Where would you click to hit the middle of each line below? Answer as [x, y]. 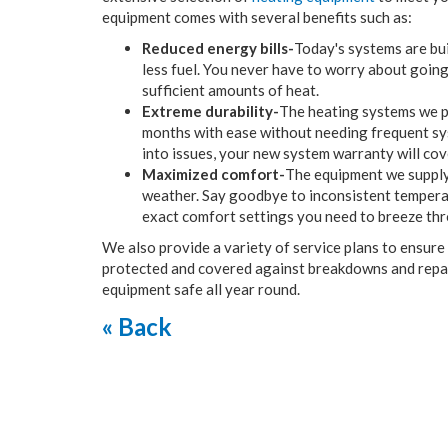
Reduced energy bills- [218, 48]
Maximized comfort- [213, 174]
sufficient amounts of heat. [230, 90]
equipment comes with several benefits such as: [257, 17]
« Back [137, 326]
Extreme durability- [210, 111]
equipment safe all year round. [201, 289]
